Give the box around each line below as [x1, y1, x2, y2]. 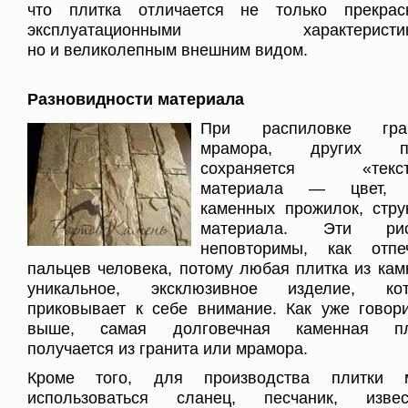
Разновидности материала [27, 89, 244, 108]
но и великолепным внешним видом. [27, 40, 308, 59]
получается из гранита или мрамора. [27, 339, 308, 358]
